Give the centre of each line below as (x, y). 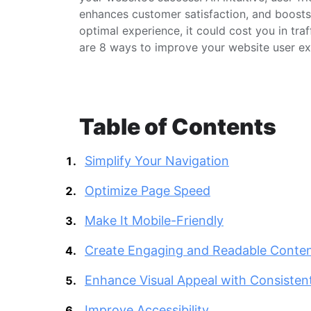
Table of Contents (178, 126)
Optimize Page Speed (148, 190)
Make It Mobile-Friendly (154, 220)
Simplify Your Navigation (157, 160)
